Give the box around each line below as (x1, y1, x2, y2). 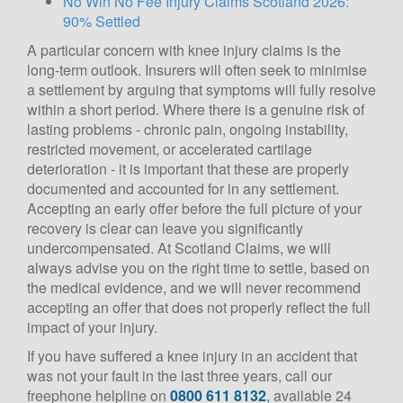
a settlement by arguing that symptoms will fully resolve (27, 78, 376, 100)
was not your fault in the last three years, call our (27, 364, 332, 386)
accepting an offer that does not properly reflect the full (27, 296, 371, 318)
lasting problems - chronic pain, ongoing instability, (27, 118, 348, 139)
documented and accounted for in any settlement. (27, 177, 339, 199)
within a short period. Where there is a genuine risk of (27, 98, 364, 120)
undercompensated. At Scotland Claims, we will (27, 237, 331, 258)
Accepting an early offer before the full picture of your (27, 197, 362, 219)
